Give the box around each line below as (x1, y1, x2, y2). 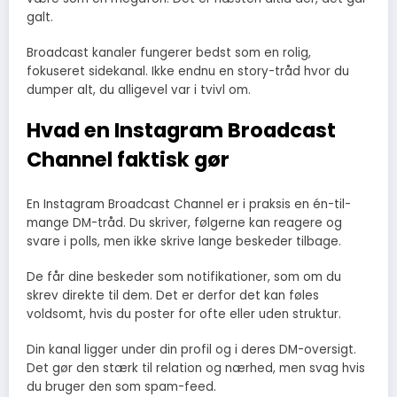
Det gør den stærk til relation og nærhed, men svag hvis (27, 360, 365, 378)
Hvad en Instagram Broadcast (27, 116, 336, 145)
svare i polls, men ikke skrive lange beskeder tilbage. (27, 232, 341, 250)
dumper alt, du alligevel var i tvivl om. (27, 82, 251, 99)
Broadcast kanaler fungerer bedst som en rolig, (27, 44, 311, 62)
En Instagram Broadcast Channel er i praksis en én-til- (27, 195, 351, 213)
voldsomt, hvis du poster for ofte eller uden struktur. (27, 305, 341, 323)
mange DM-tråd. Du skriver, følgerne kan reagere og (27, 214, 342, 231)
